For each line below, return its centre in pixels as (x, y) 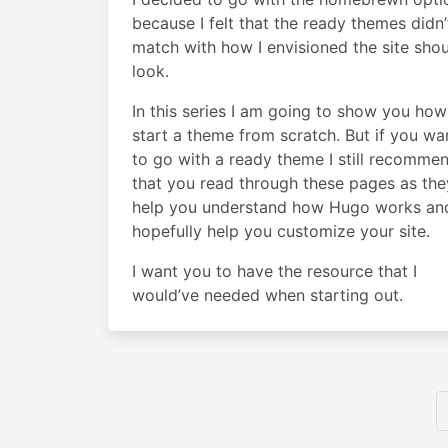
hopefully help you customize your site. (281, 230)
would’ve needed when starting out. (267, 294)
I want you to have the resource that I (274, 270)
